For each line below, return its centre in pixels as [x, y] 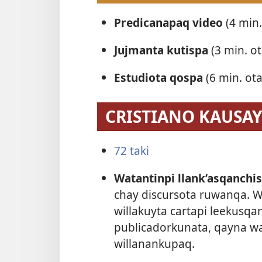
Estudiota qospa [160, 78]
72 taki [131, 150]
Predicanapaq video [170, 22]
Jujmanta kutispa [162, 50]
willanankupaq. [154, 243]
